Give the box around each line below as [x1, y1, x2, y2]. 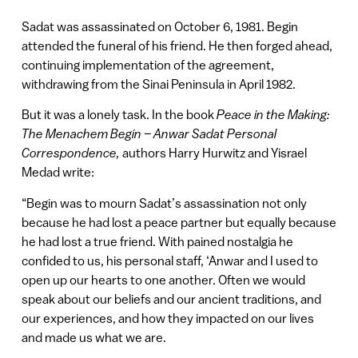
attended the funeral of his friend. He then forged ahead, [21, 38, 332, 53]
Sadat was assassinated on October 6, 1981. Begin [21, 18, 298, 34]
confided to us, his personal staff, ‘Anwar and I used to [21, 253, 318, 268]
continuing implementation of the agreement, [21, 57, 274, 72]
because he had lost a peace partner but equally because [21, 214, 336, 229]
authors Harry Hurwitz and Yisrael [121, 145, 307, 161]
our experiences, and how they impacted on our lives [21, 310, 314, 325]
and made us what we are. [21, 329, 166, 344]
